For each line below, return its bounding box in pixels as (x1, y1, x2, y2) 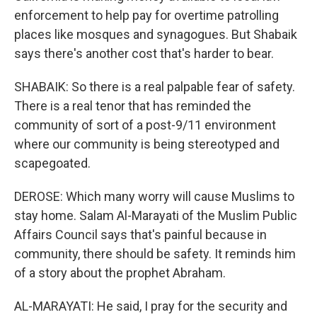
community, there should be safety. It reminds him (14, 246, 296, 261)
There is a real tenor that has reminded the (14, 98, 251, 113)
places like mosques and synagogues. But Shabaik (14, 27, 297, 42)
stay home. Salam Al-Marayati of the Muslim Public (14, 208, 297, 223)
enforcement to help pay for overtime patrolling (14, 8, 279, 23)
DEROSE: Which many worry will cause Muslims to (14, 189, 294, 204)
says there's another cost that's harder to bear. (14, 46, 274, 61)
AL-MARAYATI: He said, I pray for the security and (14, 299, 287, 313)
